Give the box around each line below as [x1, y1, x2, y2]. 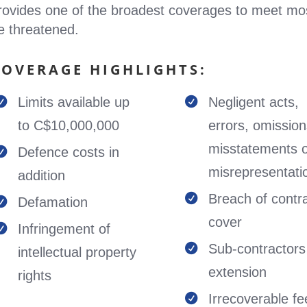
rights [17, 268, 51, 283]
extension [208, 265, 267, 280]
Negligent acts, [208, 95, 299, 110]
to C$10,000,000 [17, 118, 119, 133]
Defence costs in [17, 145, 119, 160]
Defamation [17, 195, 88, 210]
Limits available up [17, 95, 130, 110]
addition [17, 168, 65, 183]
